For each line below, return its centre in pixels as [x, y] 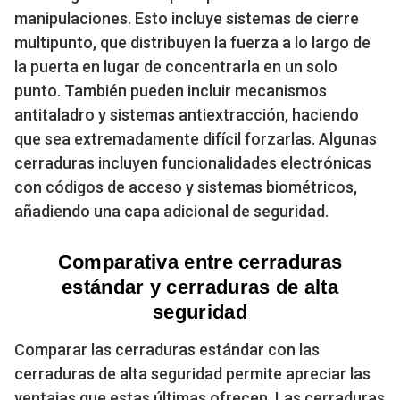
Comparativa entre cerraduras [200, 262]
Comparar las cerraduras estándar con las [167, 349]
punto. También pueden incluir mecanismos [171, 90]
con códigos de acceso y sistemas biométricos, [186, 187]
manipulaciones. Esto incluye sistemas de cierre [187, 18]
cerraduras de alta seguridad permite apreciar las [192, 373]
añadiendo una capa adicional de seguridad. [171, 211]
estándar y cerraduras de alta [200, 287]
